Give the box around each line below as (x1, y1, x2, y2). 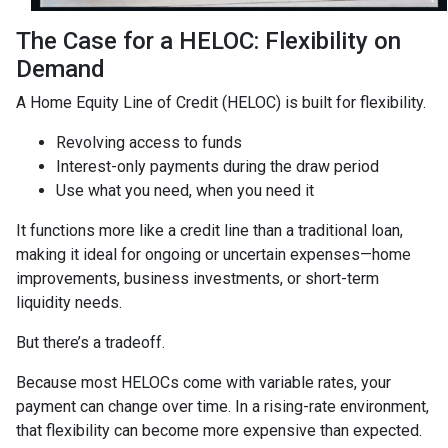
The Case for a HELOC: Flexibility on (16, 26, 401, 55)
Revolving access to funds (56, 132, 242, 152)
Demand (16, 54, 105, 83)
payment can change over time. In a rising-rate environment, (16, 396, 429, 416)
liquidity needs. (16, 292, 122, 312)
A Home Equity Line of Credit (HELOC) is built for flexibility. (16, 92, 426, 112)
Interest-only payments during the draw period (56, 156, 379, 176)
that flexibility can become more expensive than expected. (16, 420, 422, 440)
